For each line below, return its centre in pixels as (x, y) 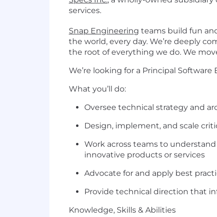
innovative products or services (145, 155)
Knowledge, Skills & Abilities (122, 210)
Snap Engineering (104, 31)
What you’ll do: (97, 89)
